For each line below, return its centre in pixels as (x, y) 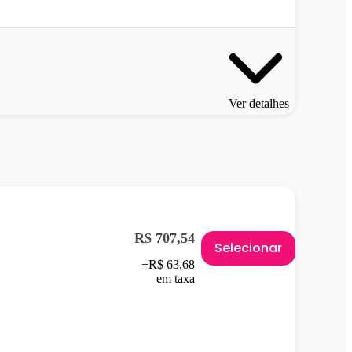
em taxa (176, 278)
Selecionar (248, 247)
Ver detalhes (259, 104)
